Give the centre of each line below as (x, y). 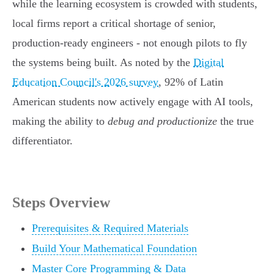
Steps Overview (61, 203)
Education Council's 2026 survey (85, 82)
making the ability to (60, 121)
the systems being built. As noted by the (103, 63)
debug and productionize (162, 121)
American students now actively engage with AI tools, (133, 102)
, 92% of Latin (191, 82)
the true (235, 121)
